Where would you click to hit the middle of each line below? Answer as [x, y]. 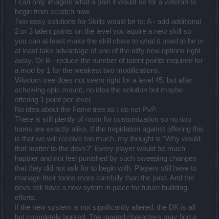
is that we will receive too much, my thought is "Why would [108, 139]
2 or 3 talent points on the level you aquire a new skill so [103, 32]
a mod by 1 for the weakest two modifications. [88, 71]
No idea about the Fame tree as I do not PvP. [86, 110]
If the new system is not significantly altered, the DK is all [105, 208]
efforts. [26, 198]
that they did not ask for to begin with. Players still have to [106, 168]
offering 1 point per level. [53, 100]
